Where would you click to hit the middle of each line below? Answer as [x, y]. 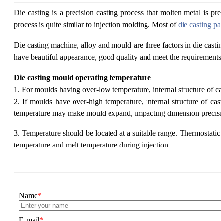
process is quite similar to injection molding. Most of [96, 25]
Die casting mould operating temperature [82, 78]
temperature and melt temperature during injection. [96, 145]
